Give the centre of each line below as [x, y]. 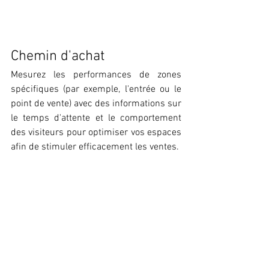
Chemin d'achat [58, 56]
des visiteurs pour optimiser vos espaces [96, 132]
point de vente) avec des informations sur [96, 104]
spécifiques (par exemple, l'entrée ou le [96, 89]
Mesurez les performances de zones [96, 75]
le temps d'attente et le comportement [96, 118]
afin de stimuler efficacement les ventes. [96, 147]
